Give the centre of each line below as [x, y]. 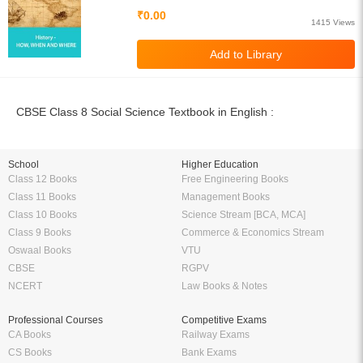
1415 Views [333, 22]
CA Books [30, 335]
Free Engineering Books [235, 179]
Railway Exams [216, 335]
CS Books [30, 352]
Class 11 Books [42, 197]
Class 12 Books [43, 179]
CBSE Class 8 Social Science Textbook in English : [145, 112]
